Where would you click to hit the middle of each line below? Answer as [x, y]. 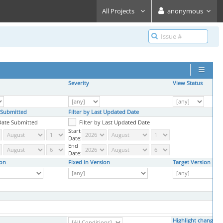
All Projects [119, 11]
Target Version [192, 162]
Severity [79, 83]
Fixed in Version [89, 162]
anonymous [185, 11]
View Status [188, 83]
